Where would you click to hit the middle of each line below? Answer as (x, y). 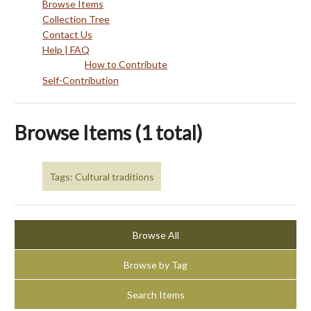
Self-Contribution (81, 80)
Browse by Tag (155, 264)
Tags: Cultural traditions (102, 176)
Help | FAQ (66, 50)
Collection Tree (76, 19)
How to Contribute (126, 64)
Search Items (155, 294)
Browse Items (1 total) (109, 133)
